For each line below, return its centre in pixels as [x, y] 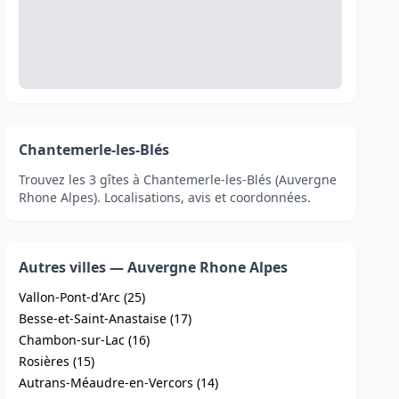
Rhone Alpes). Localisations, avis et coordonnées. [165, 197]
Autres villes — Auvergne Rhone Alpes [154, 267]
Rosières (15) [57, 361]
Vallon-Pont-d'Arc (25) [82, 297]
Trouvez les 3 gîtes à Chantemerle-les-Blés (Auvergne [178, 179]
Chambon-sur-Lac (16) [85, 340]
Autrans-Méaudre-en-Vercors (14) [119, 383]
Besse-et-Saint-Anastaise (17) [106, 318]
